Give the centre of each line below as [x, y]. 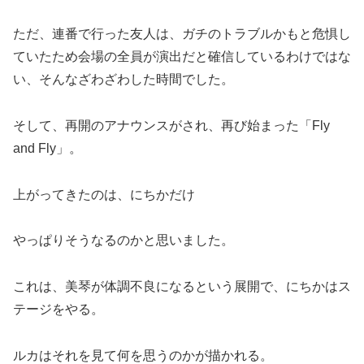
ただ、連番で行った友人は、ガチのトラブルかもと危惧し [182, 34]
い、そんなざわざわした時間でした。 [123, 80]
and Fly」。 [48, 148]
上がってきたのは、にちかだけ [104, 194]
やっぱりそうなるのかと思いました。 [123, 240]
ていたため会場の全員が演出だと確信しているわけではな [182, 57]
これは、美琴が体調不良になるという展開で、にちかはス [182, 287]
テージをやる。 [58, 310]
